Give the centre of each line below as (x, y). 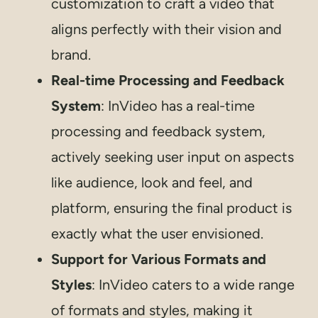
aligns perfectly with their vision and (166, 29)
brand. (71, 55)
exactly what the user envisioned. (157, 234)
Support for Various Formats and (159, 259)
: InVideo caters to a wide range (193, 285)
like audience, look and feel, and (152, 183)
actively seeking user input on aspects (172, 157)
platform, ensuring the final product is (171, 208)
